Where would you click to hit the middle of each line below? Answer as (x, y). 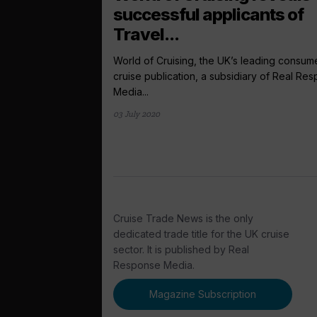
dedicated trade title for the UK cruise (201, 234)
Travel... (146, 34)
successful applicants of (208, 14)
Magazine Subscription (203, 294)
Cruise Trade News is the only (183, 218)
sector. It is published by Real (181, 249)
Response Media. (154, 265)
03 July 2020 (137, 114)
